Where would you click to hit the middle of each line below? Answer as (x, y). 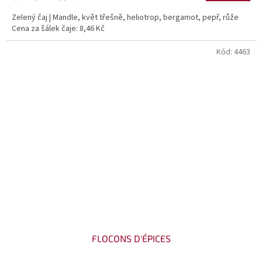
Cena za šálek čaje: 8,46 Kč (58, 29)
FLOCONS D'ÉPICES (131, 238)
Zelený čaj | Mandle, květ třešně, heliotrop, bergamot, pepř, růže (125, 18)
